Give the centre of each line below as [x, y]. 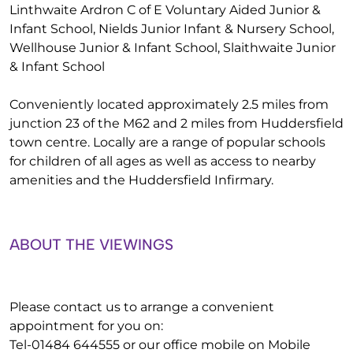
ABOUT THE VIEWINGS [91, 245]
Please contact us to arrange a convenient [142, 307]
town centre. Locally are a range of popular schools [167, 142]
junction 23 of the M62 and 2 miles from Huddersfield [176, 123]
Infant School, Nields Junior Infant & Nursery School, [172, 29]
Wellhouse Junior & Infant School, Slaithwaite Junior [173, 48]
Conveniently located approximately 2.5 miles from [169, 104]
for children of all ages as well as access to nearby [163, 161]
